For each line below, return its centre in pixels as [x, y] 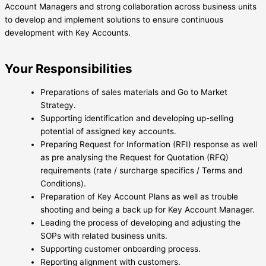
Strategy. [58, 105]
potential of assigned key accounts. [108, 132]
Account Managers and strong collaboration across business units [131, 7]
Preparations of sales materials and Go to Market [134, 92]
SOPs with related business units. [104, 236]
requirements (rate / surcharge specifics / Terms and [141, 171]
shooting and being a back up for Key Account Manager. [148, 210]
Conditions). [63, 184]
